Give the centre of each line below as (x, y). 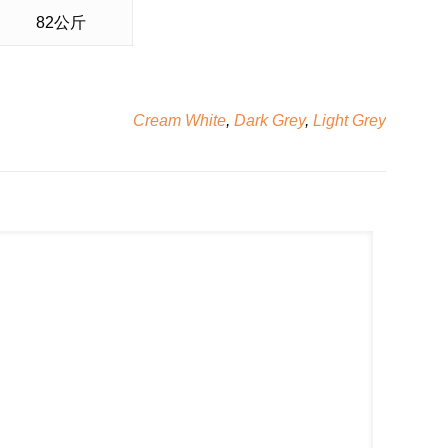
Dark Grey (269, 121)
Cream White (179, 121)
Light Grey (349, 121)
